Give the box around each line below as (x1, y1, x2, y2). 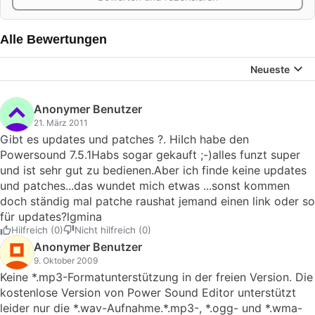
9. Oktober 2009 (34, 255, 98, 266)
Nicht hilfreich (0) (75, 224, 151, 236)
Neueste (250, 63, 290, 75)
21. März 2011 (34, 117, 88, 128)
